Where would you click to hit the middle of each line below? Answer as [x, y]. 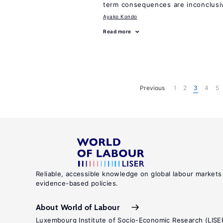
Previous [152, 88]
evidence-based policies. [77, 183]
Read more [117, 31]
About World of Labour [78, 207]
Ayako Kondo [120, 16]
